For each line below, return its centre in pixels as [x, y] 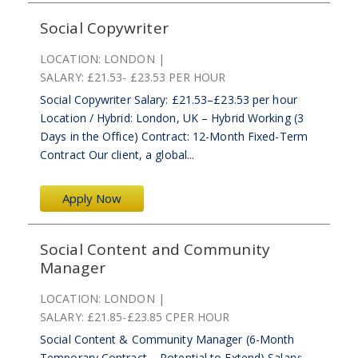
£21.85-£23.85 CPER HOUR [158, 317]
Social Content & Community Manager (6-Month [167, 339]
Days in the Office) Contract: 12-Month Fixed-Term [174, 136]
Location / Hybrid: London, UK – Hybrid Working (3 [172, 118]
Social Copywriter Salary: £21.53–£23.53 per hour [169, 99]
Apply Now [92, 198]
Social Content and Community [155, 249]
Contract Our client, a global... [117, 155]
